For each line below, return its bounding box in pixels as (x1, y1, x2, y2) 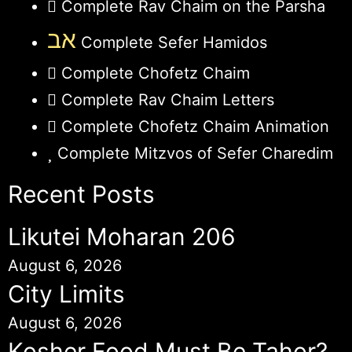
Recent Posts (8, 179, 155, 208)
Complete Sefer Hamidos (76, 32, 267, 52)
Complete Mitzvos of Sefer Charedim (57, 143, 333, 163)
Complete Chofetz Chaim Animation (61, 116, 329, 136)
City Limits (8, 279, 125, 308)
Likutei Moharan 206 (8, 222, 236, 251)
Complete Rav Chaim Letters (61, 90, 274, 109)
